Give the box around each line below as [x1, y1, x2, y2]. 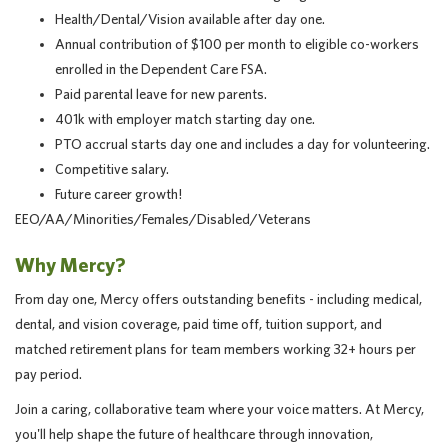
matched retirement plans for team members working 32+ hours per [15, 341, 416, 357]
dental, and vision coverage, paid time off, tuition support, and [15, 316, 382, 332]
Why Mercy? [15, 253, 125, 276]
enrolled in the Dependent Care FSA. [55, 61, 267, 77]
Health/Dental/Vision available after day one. [55, 11, 325, 27]
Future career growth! [55, 186, 184, 202]
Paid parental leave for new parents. [55, 86, 267, 102]
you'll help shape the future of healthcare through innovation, [15, 426, 373, 442]
